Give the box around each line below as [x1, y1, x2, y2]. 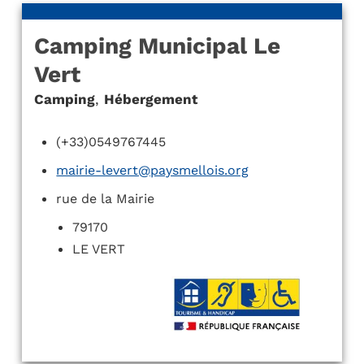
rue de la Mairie [56, 191, 155, 206]
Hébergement [103, 91, 197, 107]
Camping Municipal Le [33, 32, 280, 59]
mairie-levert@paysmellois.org [56, 162, 249, 178]
